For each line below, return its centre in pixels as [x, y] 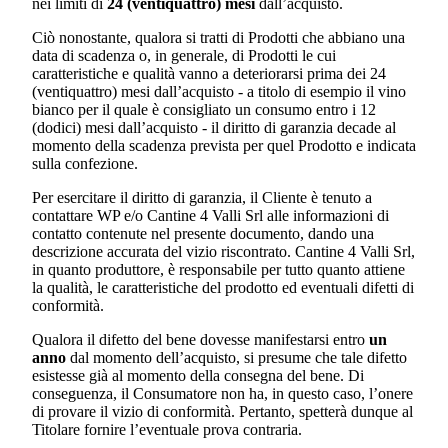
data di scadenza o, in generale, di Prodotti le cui [184, 56]
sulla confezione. [87, 164]
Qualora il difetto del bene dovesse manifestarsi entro [200, 340]
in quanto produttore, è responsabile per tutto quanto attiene [218, 270]
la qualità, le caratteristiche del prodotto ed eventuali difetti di [223, 288]
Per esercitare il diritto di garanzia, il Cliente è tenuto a [202, 198]
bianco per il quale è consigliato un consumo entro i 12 [204, 110]
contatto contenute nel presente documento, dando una [203, 234]
